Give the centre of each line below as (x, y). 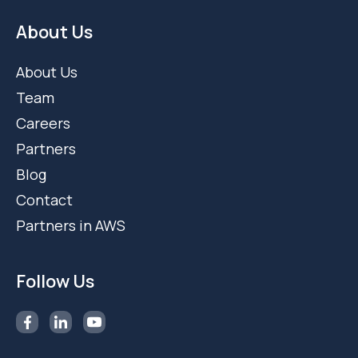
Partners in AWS (71, 226)
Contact (44, 200)
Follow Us (55, 282)
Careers (43, 123)
